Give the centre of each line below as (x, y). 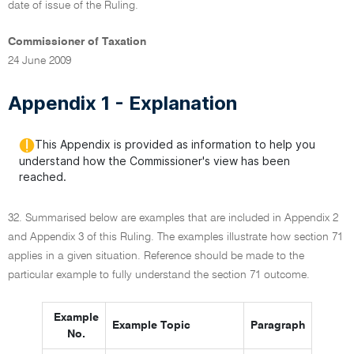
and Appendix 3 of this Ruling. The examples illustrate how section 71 (175, 237)
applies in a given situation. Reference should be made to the (156, 256)
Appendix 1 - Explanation (122, 103)
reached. (43, 177)
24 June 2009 (40, 61)
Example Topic (151, 326)
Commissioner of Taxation (77, 42)
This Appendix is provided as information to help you (175, 144)
